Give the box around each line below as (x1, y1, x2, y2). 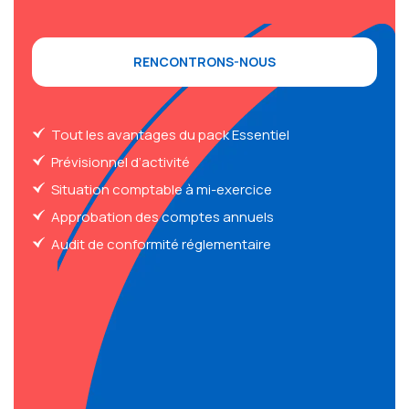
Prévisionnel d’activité (51, 152, 190, 172)
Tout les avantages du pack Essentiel (51, 124, 289, 144)
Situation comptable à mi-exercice (51, 179, 272, 199)
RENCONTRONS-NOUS (133, 52, 276, 70)
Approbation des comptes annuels (51, 206, 274, 226)
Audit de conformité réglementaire (51, 234, 271, 254)
